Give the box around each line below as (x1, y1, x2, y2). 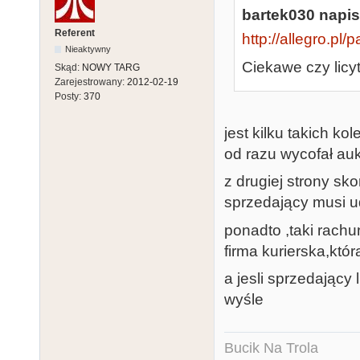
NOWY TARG (82, 61, 140, 73)
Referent (55, 27, 95, 39)
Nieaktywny (65, 43, 112, 54)
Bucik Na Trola (224, 339, 318, 356)
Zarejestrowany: (55, 76, 127, 88)
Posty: (55, 90, 84, 102)
